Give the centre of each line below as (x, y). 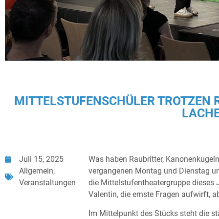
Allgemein (36, 171)
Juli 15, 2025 (41, 159)
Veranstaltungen (47, 183)
